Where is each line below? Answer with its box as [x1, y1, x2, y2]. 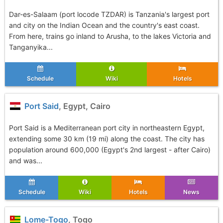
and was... [9, 156, 42, 165]
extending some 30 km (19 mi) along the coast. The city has [9, 134, 205, 143]
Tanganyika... [9, 43, 53, 51]
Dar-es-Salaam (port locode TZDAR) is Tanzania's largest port [9, 10, 210, 18]
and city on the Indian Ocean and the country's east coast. [9, 21, 200, 29]
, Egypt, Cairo [59, 101, 111, 111]
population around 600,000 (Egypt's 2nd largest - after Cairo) [9, 145, 211, 154]
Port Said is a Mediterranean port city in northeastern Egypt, [9, 123, 205, 132]
